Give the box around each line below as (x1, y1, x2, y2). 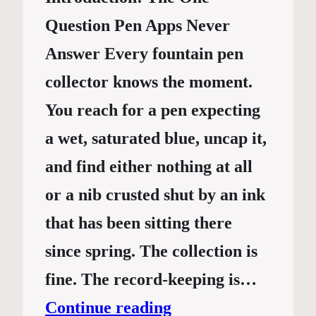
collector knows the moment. (45, 73, 253, 92)
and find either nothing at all (45, 157, 253, 176)
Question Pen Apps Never (45, 16, 230, 35)
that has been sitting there (45, 214, 232, 233)
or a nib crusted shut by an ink (45, 186, 265, 205)
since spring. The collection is (45, 242, 257, 261)
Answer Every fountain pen (45, 44, 243, 63)
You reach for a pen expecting (45, 101, 260, 120)
